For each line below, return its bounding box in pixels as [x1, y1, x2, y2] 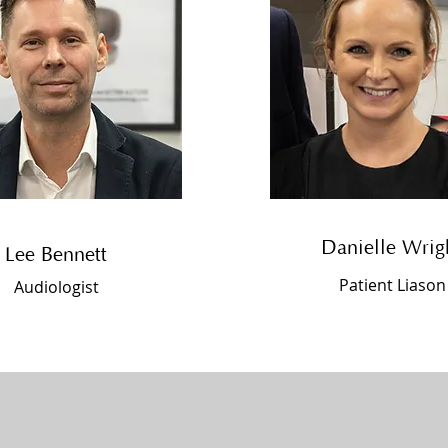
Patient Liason [338, 274, 446, 296]
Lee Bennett [4, 244, 107, 266]
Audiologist [13, 276, 99, 298]
